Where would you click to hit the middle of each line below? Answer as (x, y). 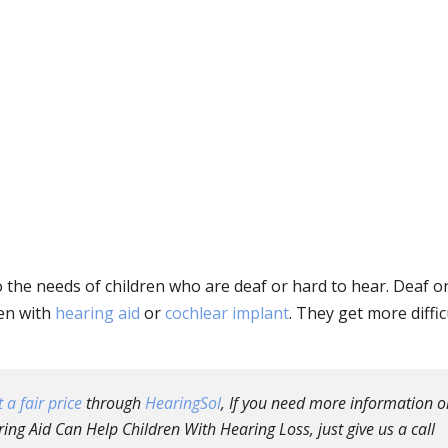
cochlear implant (227, 313)
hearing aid (97, 313)
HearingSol (183, 403)
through (113, 403)
